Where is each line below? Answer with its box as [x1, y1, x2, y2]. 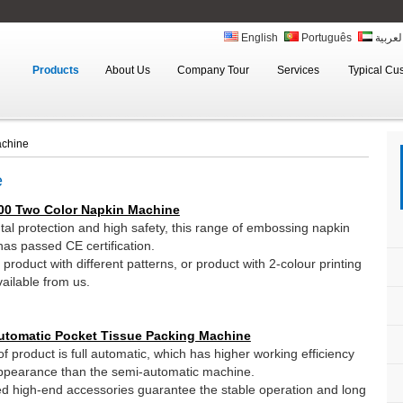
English [237, 31, 278, 44]
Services [277, 64, 319, 76]
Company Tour [176, 64, 249, 76]
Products [31, 64, 79, 76]
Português [298, 31, 352, 44]
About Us [104, 64, 150, 76]
